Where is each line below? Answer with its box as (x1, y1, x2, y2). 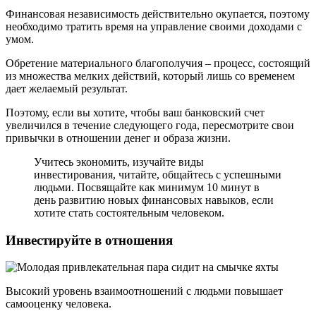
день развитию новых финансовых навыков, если (34, 193, 274, 206)
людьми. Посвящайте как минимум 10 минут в (34, 181, 260, 193)
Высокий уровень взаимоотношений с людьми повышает (6, 285, 283, 298)
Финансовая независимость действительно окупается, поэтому (6, 7, 310, 20)
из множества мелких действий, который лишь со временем (6, 69, 295, 82)
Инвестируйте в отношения (6, 232, 173, 248)
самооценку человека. (6, 298, 111, 310)
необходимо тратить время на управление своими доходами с (6, 20, 302, 32)
